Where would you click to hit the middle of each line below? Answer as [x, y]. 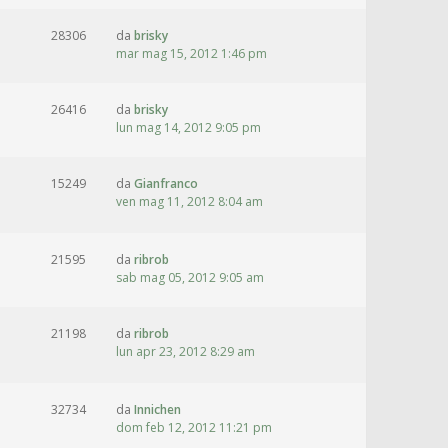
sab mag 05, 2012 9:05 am [190, 277]
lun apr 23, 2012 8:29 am [185, 351]
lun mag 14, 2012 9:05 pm [188, 127]
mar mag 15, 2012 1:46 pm [191, 53]
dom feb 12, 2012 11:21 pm [194, 427]
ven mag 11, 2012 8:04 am [189, 201]
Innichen [157, 409]
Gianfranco [166, 183]
